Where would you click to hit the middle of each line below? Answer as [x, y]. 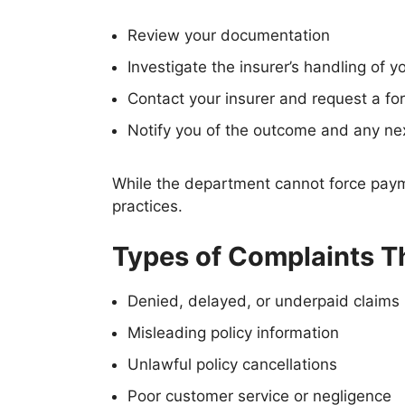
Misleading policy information [233, 332]
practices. [147, 207]
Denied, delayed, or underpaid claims [264, 301]
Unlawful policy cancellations [232, 364]
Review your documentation [229, 36]
